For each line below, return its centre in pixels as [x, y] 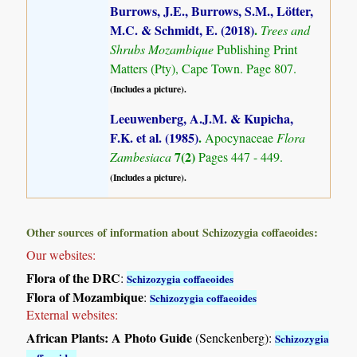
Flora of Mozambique [85, 296]
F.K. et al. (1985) [155, 138]
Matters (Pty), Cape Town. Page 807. [204, 69]
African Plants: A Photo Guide [110, 337]
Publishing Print [257, 49]
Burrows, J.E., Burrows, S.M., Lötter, [212, 11]
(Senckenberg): [234, 337]
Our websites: [61, 254]
